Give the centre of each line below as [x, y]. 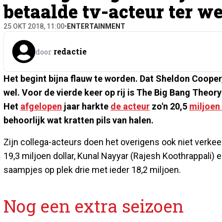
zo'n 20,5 [169, 106]
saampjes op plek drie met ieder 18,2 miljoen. [92, 169]
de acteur [130, 106]
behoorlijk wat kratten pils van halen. [79, 120]
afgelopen [41, 106]
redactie [70, 51]
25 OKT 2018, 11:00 [34, 26]
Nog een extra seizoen [94, 205]
